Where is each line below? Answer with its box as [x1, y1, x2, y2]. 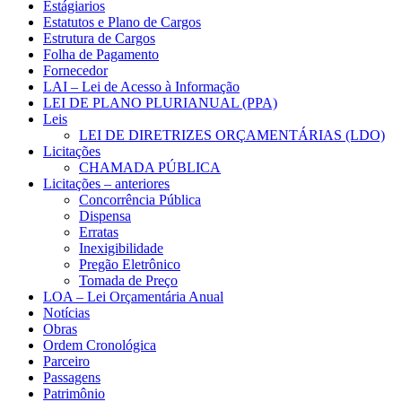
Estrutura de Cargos [43, 31, 155, 47]
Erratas [79, 224, 118, 240]
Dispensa [79, 208, 131, 224]
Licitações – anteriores [43, 176, 170, 192]
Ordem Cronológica [43, 337, 156, 354]
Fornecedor [43, 63, 108, 79]
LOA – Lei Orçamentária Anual [43, 289, 223, 305]
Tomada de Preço [79, 273, 178, 289]
